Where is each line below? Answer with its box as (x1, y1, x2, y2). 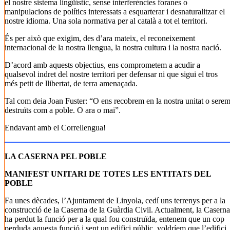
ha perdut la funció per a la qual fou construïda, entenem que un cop (5, 215, 224, 223)
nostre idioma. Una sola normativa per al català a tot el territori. (5, 16, 207, 25)
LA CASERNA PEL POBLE (5, 152, 107, 161)
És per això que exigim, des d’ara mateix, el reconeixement (5, 34, 195, 43)
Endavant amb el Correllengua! (5, 123, 106, 132)
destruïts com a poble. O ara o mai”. (5, 106, 121, 114)
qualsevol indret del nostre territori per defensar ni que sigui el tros (5, 70, 218, 79)
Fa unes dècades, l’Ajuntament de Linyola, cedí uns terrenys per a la (5, 196, 225, 205)
